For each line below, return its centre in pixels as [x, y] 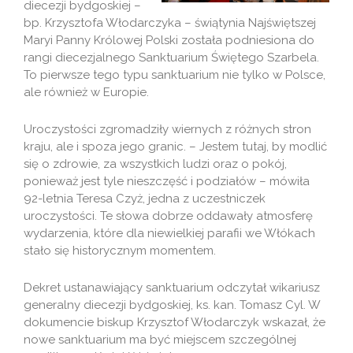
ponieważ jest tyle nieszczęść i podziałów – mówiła [167, 182]
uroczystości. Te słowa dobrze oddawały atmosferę [168, 216]
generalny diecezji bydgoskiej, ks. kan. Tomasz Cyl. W [172, 305]
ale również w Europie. [86, 93]
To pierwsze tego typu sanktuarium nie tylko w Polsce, [175, 75]
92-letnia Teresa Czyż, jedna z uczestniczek [145, 199]
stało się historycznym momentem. [120, 251]
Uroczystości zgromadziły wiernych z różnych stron [167, 130]
